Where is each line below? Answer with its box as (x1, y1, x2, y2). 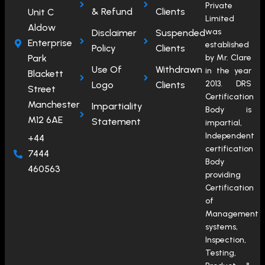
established (205, 40, 249, 50)
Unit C (27, 7, 54, 18)
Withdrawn (155, 64, 202, 75)
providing (205, 170, 241, 180)
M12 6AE (27, 114, 63, 125)
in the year (205, 66, 251, 76)
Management (205, 209, 258, 219)
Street (27, 83, 56, 95)
